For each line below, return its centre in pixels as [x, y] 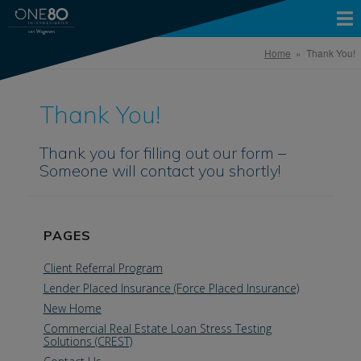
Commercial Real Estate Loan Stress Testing [157, 328]
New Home [72, 308]
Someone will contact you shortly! [160, 170]
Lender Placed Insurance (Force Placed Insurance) [171, 288]
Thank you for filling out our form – [162, 153]
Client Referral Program [103, 268]
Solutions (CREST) [87, 341]
